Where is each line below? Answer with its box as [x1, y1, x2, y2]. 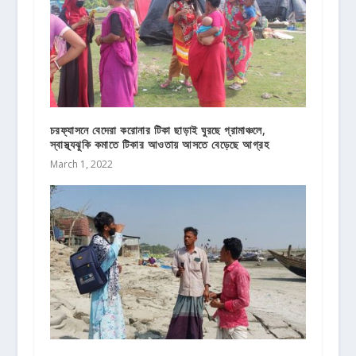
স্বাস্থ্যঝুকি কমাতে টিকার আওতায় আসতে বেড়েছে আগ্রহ [49, 137, 269, 153]
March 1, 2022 [49, 157, 113, 172]
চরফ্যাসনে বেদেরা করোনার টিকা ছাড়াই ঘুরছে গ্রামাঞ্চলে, [49, 122, 266, 138]
